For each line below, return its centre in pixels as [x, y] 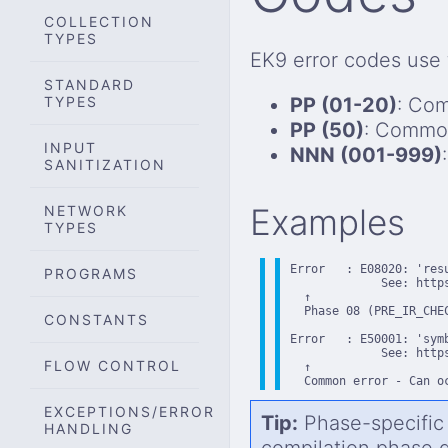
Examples [327, 222]
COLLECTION [99, 21]
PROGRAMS [91, 273]
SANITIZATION [105, 164]
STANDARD [89, 84]
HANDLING [88, 428]
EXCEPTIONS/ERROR [129, 411]
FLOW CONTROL [112, 365]
